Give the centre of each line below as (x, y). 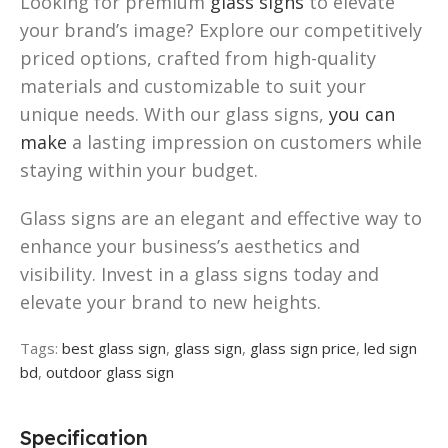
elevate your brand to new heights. (170, 301)
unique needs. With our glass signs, (174, 113)
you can (362, 113)
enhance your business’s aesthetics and (190, 245)
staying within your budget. (139, 169)
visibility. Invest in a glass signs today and (199, 273)
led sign (390, 347)
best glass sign (114, 347)
